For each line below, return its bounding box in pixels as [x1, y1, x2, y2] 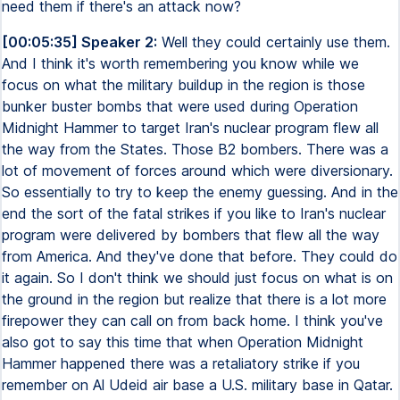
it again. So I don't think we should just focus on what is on [2, 269, 393, 287]
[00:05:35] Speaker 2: [2, 33, 157, 51]
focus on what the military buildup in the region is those [2, 76, 365, 94]
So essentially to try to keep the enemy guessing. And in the [2, 183, 398, 201]
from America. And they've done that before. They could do [2, 247, 397, 265]
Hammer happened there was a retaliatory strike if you [2, 354, 360, 372]
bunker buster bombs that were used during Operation [2, 97, 358, 115]
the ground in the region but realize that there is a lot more [2, 290, 387, 308]
